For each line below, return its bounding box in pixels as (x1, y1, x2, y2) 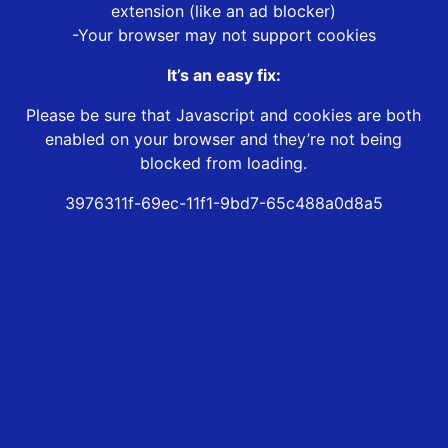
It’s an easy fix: (166, 65, 281, 86)
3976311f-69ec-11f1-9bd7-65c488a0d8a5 (64, 193, 383, 214)
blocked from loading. (140, 153, 308, 174)
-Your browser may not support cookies (71, 25, 376, 46)
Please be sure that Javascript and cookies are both (26, 105, 422, 126)
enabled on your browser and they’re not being (45, 129, 403, 150)
